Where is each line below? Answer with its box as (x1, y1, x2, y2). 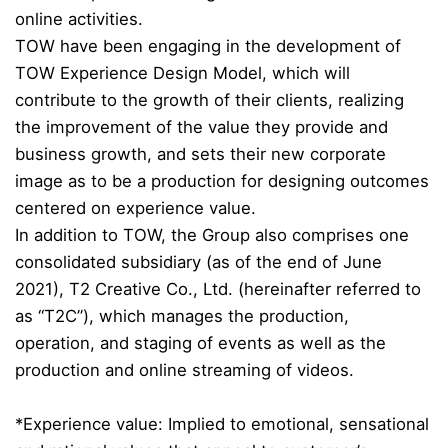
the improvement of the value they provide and (15, 116, 388, 137)
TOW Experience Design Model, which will (15, 62, 350, 83)
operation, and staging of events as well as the (15, 332, 386, 353)
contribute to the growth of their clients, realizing (15, 89, 404, 110)
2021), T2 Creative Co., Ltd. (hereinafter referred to (15, 278, 421, 299)
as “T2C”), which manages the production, (15, 305, 349, 326)
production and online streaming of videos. (15, 359, 354, 380)
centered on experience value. (15, 197, 256, 218)
